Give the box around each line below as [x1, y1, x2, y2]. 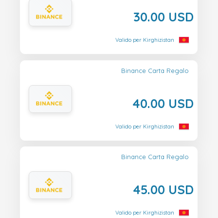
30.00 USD [133, 8, 194, 24]
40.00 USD [132, 95, 194, 111]
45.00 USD [133, 182, 194, 198]
